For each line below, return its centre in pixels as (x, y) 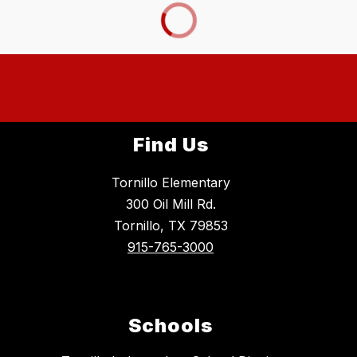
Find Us (171, 144)
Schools (171, 325)
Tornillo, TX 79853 (171, 225)
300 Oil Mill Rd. (171, 204)
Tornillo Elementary (171, 182)
